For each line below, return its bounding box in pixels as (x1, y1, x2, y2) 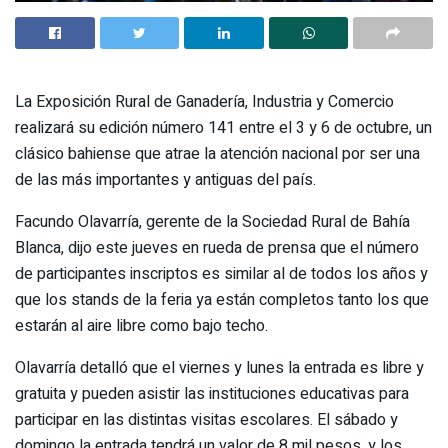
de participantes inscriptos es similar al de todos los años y (15, 262, 428, 286)
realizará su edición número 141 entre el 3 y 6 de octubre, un (15, 116, 432, 140)
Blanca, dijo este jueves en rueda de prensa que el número (15, 236, 419, 260)
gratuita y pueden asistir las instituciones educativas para (15, 382, 409, 406)
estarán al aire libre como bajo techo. (15, 314, 268, 338)
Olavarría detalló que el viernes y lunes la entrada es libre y (15, 356, 424, 380)
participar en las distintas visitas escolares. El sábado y (15, 408, 398, 432)
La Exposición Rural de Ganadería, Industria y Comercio (15, 90, 394, 114)
